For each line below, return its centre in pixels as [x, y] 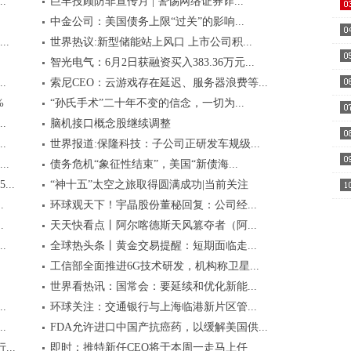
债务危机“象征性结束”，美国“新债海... [144, 164]
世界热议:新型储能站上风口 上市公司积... [151, 42]
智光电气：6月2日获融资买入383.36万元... [152, 62]
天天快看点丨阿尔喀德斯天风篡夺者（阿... [153, 225]
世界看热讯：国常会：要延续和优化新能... [153, 286]
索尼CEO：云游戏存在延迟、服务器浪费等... [159, 83]
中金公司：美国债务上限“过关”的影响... [147, 22]
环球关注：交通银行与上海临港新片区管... [153, 307]
